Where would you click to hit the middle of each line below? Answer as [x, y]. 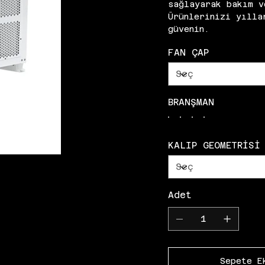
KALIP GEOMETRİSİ [214, 146]
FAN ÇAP [189, 53]
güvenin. [189, 29]
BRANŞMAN [191, 102]
